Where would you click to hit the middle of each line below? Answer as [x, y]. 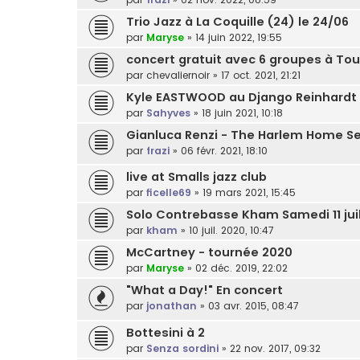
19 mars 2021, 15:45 [249, 193]
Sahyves [168, 112]
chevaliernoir [178, 75]
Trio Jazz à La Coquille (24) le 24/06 [237, 21]
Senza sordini [182, 349]
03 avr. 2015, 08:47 [254, 306]
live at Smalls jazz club [196, 177]
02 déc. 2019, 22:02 [241, 268]
